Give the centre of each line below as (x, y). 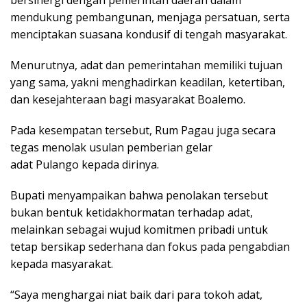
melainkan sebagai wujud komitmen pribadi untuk (139, 230)
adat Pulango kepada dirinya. (86, 165)
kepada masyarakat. (62, 264)
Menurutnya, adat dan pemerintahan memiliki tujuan (146, 65)
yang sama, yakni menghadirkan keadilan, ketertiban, (148, 83)
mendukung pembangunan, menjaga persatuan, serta (150, 17)
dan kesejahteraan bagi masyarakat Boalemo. (128, 100)
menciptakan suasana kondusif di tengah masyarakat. (150, 35)
